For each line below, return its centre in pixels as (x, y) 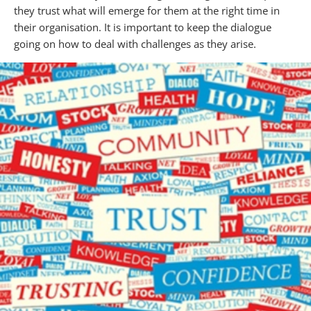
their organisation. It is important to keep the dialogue (143, 27)
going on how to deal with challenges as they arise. (135, 43)
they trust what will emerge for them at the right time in (147, 10)
